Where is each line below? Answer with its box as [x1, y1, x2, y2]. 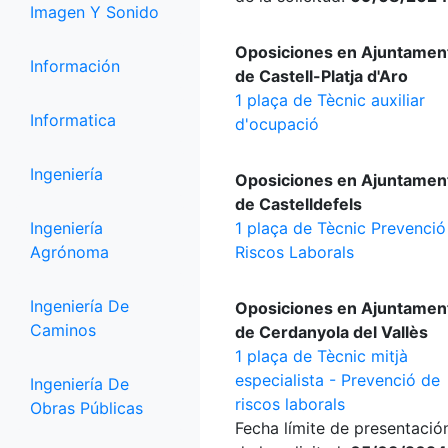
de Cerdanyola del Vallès [235, 322, 428, 342]
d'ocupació [235, 114, 319, 134]
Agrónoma [30, 242, 109, 262]
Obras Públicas [30, 398, 143, 418]
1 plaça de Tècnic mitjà [235, 346, 408, 366]
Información [30, 56, 120, 76]
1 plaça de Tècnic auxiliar [235, 90, 425, 110]
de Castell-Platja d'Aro [235, 66, 408, 86]
